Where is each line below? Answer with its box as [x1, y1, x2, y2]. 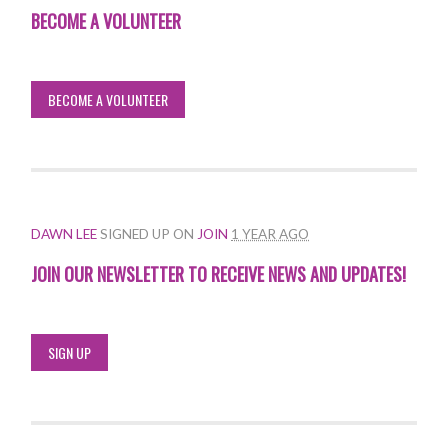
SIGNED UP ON [97, 225, 198, 242]
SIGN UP [48, 341, 92, 363]
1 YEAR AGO [231, 225, 310, 242]
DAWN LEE [31, 225, 98, 242]
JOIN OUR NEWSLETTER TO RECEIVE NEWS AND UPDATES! [31, 260, 407, 287]
